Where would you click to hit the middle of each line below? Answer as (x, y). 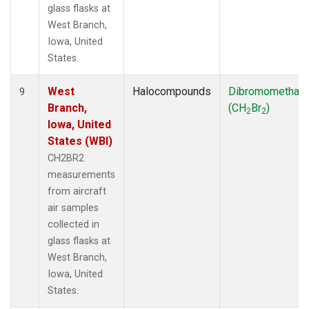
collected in (73, 224)
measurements (81, 175)
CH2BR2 (66, 158)
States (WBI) (80, 141)
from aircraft (77, 191)
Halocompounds (172, 91)
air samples (73, 208)
